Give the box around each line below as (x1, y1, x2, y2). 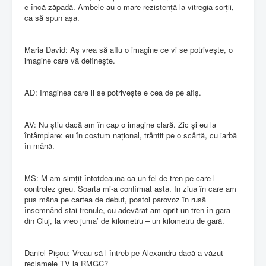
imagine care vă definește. (24, 54, 115, 66)
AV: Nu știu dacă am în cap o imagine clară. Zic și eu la (24, 118, 216, 130)
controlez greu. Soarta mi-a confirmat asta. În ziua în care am (24, 182, 236, 194)
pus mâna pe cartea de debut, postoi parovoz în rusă (24, 193, 206, 205)
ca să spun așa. (24, 11, 80, 23)
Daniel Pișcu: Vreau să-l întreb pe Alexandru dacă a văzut (24, 246, 223, 258)
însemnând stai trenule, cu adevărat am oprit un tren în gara (24, 204, 230, 216)
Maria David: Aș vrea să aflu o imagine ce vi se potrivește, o (24, 43, 233, 55)
